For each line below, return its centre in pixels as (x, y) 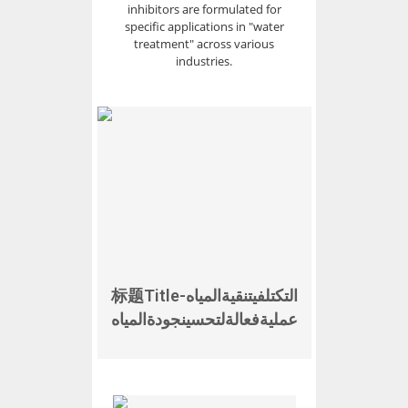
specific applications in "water (204, 26)
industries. (204, 61)
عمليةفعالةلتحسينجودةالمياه (204, 319)
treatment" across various (204, 44)
